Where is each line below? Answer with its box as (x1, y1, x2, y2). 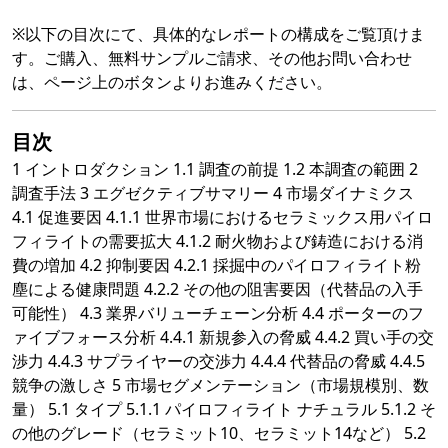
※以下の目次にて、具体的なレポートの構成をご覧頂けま (12, 23, 425, 46)
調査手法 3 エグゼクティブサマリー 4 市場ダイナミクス (12, 182, 414, 205)
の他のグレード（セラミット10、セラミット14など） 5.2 (12, 422, 426, 445)
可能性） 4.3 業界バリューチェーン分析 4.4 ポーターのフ (12, 302, 424, 325)
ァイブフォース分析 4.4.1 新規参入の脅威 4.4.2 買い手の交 (12, 326, 434, 349)
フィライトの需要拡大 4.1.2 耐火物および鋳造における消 (12, 230, 423, 253)
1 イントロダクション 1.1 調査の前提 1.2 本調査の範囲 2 (12, 158, 418, 181)
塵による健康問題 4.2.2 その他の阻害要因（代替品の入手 (12, 278, 423, 301)
